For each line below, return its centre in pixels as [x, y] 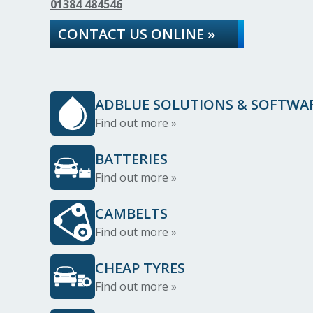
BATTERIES [131, 159]
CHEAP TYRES [140, 268]
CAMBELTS [131, 213]
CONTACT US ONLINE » [137, 34]
